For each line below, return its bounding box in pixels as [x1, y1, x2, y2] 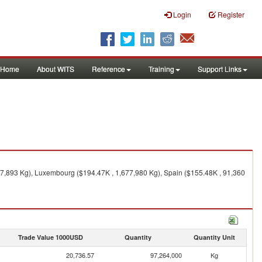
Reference [92, 64, 125, 74]
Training [149, 64, 174, 74]
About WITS [37, 64, 74, 74]
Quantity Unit [193, 233, 235, 242]
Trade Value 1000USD [18, 233, 83, 242]
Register [218, 9, 244, 19]
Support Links [198, 64, 242, 74]
